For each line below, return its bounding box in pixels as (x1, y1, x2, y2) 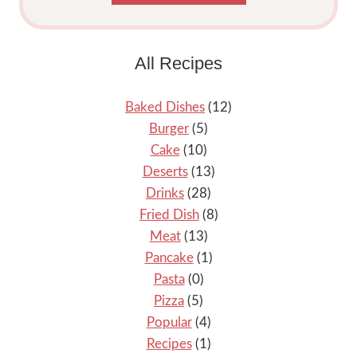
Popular (146, 316, 192, 330)
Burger (149, 122, 189, 136)
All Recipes (135, 53, 222, 73)
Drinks (146, 186, 184, 201)
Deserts (142, 165, 188, 179)
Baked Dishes (125, 100, 205, 115)
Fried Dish (139, 208, 199, 222)
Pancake (144, 251, 194, 265)
